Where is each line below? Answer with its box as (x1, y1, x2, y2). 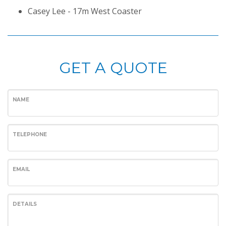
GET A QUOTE (59, 59, 167, 78)
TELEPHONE (13, 131, 47, 138)
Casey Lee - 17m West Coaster (28, 6, 142, 17)
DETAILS (13, 201, 37, 208)
